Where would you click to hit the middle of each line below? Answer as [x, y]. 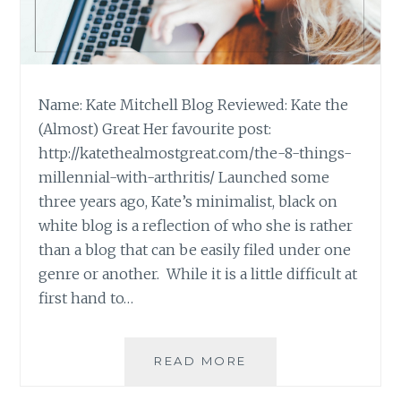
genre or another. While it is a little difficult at [198, 273]
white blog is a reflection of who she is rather [196, 225]
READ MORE [200, 360]
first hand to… [86, 298]
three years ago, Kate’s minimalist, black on [188, 201]
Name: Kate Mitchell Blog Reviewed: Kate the [194, 104]
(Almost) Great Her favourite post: [155, 128]
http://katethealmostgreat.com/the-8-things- [196, 153]
